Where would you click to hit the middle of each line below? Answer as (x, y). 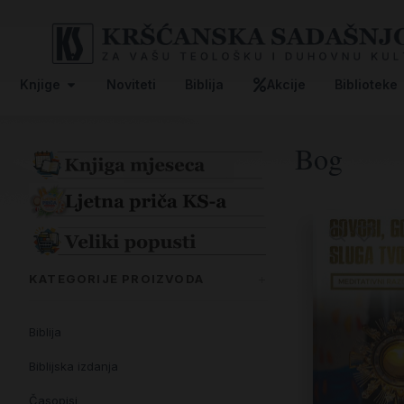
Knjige (40, 84)
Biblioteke (366, 84)
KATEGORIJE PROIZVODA (116, 279)
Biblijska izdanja (73, 366)
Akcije (286, 84)
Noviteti (131, 84)
